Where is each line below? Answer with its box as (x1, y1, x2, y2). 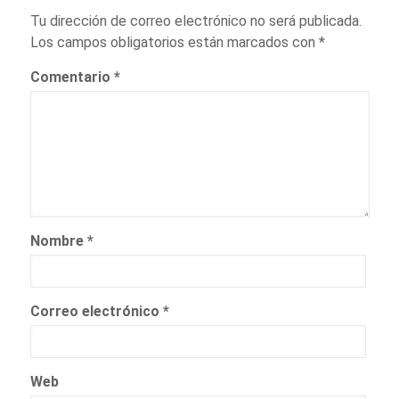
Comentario (29, 69, 114, 86)
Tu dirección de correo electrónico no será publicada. (29, 12, 362, 30)
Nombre (29, 232, 87, 250)
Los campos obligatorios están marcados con (29, 34, 319, 52)
